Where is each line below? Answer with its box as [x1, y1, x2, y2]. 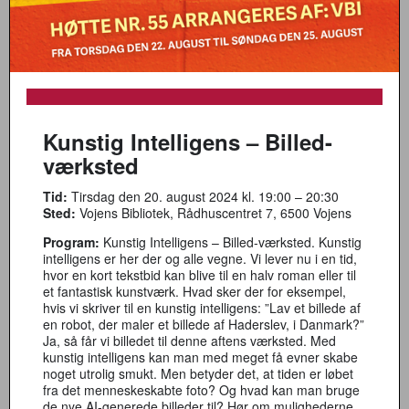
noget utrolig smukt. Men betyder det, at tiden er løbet [43, 364, 353, 383]
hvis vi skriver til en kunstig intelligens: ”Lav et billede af [43, 299, 361, 317]
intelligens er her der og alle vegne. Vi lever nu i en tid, [43, 249, 357, 267]
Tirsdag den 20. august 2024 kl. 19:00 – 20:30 [68, 187, 339, 205]
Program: [43, 233, 100, 251]
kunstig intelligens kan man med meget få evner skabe [43, 348, 358, 366]
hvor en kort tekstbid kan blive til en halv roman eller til [43, 266, 356, 284]
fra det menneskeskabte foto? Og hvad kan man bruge [43, 381, 360, 399]
